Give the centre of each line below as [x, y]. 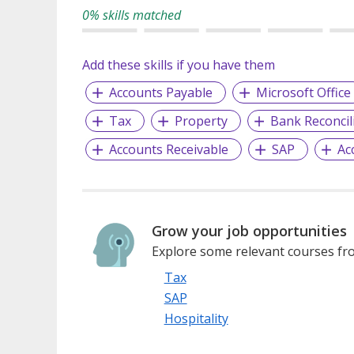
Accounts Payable [160, 92]
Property [201, 121]
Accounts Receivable [168, 149]
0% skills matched [132, 15]
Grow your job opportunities [249, 230]
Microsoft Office [303, 92]
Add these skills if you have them [179, 64]
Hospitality [196, 318]
